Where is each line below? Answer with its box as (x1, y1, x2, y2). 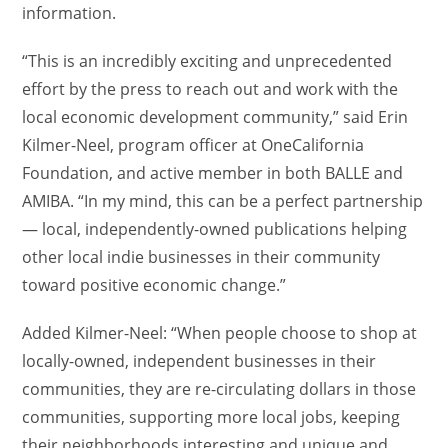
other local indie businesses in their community (22, 246, 381, 268)
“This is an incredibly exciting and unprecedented (22, 50, 393, 72)
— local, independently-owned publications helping (22, 218, 408, 240)
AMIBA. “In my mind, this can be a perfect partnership (22, 190, 424, 212)
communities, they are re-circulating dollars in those (22, 378, 417, 400)
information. (22, 2, 117, 24)
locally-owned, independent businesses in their (22, 350, 377, 372)
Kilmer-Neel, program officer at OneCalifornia (22, 134, 365, 156)
